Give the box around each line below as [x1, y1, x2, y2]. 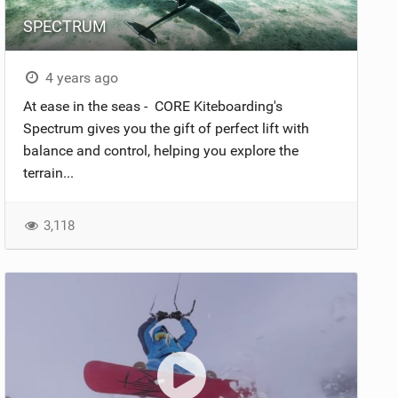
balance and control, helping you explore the [23, 142, 299, 160]
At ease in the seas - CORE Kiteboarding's [23, 98, 283, 115]
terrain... [23, 164, 75, 182]
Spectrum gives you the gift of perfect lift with [23, 120, 310, 138]
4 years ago [41, 69, 118, 87]
